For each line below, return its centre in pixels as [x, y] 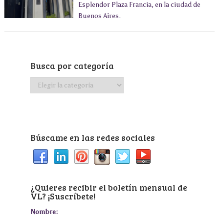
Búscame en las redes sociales [92, 138]
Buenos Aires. [99, 16]
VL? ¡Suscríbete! [63, 196]
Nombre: [44, 212]
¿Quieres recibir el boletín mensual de [109, 187]
